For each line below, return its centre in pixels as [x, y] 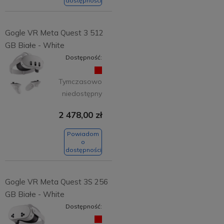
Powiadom [83, 133]
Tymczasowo [80, 81]
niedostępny [82, 93]
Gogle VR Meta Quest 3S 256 [56, 182]
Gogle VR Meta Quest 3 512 [54, 32]
